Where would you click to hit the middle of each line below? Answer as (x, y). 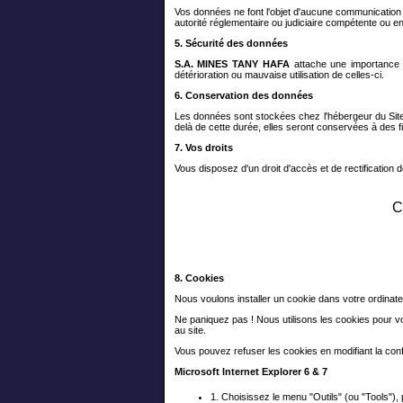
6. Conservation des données (243, 95)
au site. (190, 331)
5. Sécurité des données (231, 43)
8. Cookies (199, 278)
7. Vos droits (203, 148)
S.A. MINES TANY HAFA (232, 64)
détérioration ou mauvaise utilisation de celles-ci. (279, 75)
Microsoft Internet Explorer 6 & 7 (251, 372)
